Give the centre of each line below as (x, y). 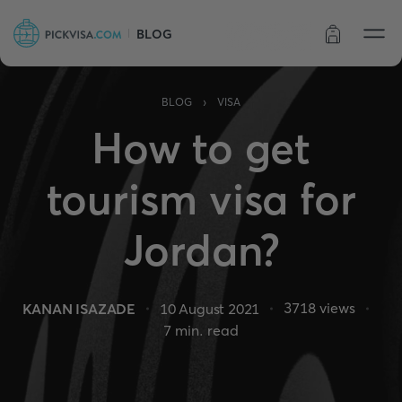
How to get (201, 148)
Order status (268, 37)
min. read (205, 330)
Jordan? (201, 250)
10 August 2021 (210, 308)
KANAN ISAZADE (79, 308)
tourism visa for (201, 199)
